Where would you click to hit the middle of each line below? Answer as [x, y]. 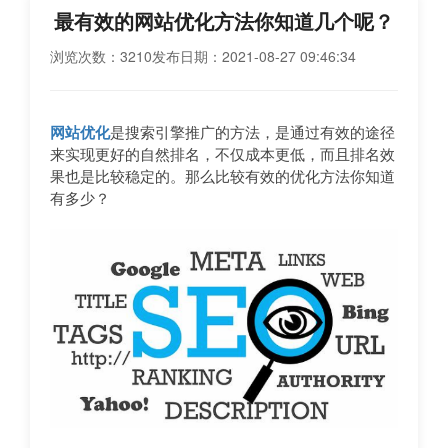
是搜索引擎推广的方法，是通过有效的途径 [252, 131]
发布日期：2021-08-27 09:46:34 [254, 56]
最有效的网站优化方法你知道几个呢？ [224, 20]
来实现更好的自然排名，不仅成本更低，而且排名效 [222, 153]
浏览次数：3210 [101, 56]
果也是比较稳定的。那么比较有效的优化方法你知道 [222, 175]
